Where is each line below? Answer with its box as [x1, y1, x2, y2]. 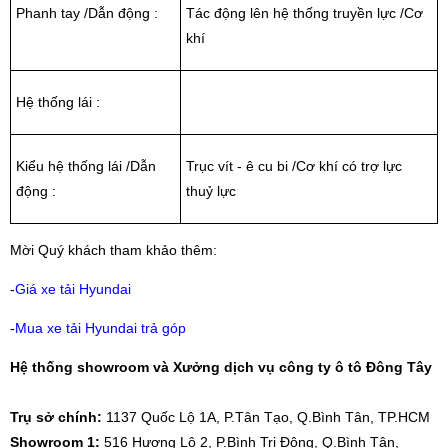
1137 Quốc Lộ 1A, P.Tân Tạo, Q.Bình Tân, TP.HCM [106, 408, 430, 425]
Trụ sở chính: [10, 408, 106, 425]
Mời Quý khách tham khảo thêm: [10, 241, 217, 258]
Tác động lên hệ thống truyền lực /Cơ [186, 4, 423, 21]
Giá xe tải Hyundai [15, 280, 131, 297]
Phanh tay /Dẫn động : [16, 4, 158, 21]
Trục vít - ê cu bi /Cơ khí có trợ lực [186, 157, 402, 174]
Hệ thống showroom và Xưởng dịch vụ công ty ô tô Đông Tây [10, 358, 432, 375]
